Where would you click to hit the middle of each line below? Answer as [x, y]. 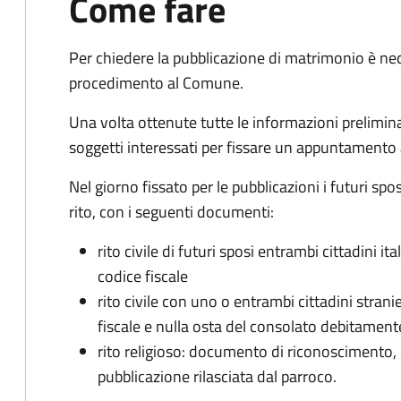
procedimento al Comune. [156, 83]
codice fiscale [143, 276]
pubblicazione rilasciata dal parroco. [217, 376]
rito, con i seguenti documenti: [171, 212]
